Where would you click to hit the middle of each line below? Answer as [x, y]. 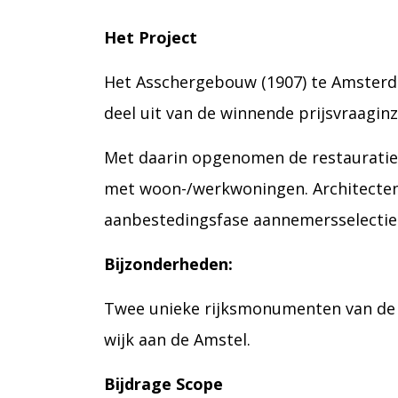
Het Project [151, 37]
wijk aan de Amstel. [177, 339]
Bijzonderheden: [168, 264]
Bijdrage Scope [163, 384]
